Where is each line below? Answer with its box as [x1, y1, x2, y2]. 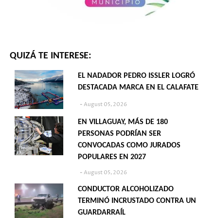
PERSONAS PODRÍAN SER [78, 130, 161, 138]
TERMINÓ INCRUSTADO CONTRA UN [78, 197, 196, 205]
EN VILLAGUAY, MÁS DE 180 [78, 118, 168, 127]
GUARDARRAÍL [78, 209, 126, 217]
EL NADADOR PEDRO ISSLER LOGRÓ [78, 72, 195, 80]
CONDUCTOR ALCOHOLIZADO [78, 185, 174, 194]
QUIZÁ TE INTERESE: [10, 51, 91, 61]
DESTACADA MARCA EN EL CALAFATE [78, 84, 199, 92]
